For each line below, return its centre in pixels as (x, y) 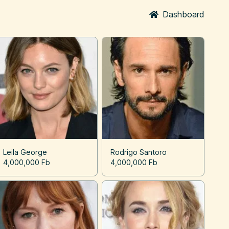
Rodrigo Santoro (138, 152)
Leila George (25, 152)
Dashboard (184, 14)
